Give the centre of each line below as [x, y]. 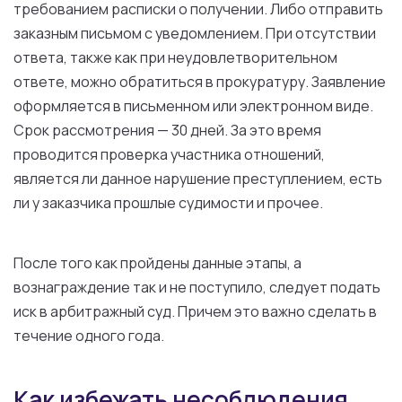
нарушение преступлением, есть [267, 179]
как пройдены [142, 263]
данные [218, 263]
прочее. [294, 203]
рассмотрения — [110, 130]
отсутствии [334, 33]
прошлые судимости [184, 203]
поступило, [228, 287]
